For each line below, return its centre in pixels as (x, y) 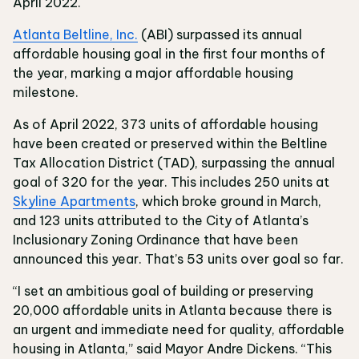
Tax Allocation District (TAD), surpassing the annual (174, 163)
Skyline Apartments (74, 201)
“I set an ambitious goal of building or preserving (163, 291)
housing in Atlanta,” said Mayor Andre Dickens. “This (172, 349)
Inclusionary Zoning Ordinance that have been (155, 240)
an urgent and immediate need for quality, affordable (179, 329)
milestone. (46, 92)
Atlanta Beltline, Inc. (75, 34)
